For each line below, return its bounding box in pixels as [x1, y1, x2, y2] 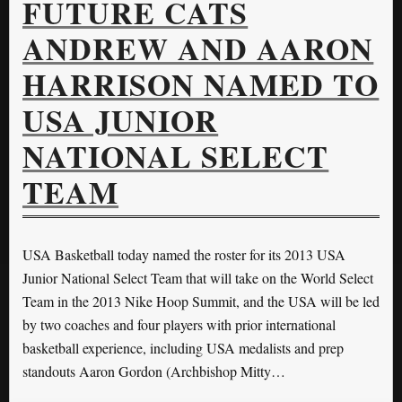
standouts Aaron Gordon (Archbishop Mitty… [22, 362, 285, 381]
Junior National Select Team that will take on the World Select [22, 268, 373, 288]
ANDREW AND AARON [22, 26, 374, 72]
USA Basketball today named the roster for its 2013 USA [22, 245, 345, 265]
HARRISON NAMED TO [22, 62, 380, 108]
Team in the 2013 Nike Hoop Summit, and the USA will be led [22, 292, 380, 311]
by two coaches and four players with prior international [22, 315, 336, 335]
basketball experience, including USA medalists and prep [22, 338, 344, 358]
